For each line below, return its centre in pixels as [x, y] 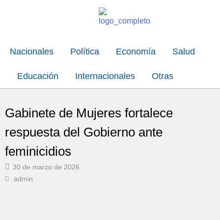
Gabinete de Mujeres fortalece [89, 113]
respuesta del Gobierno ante [84, 132]
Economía [136, 52]
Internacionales [105, 76]
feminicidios [38, 151]
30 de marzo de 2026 [46, 167]
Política [85, 52]
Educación [38, 76]
